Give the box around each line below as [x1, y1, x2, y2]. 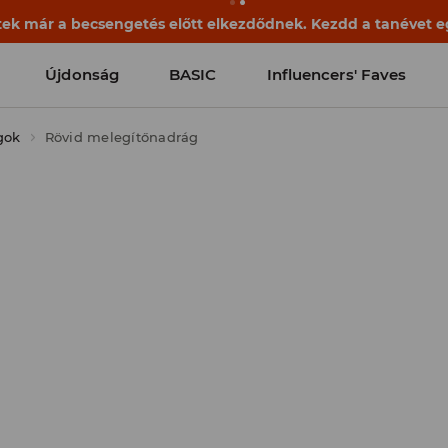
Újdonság [45, 65, 120, 84]
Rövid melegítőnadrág [44, 129, 199, 145]
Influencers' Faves [266, 65, 407, 84]
